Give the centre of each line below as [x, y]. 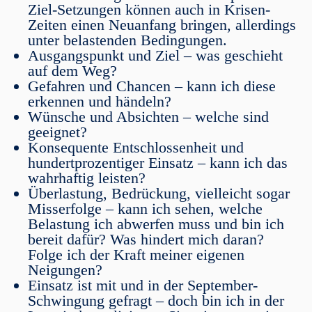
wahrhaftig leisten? [87, 178]
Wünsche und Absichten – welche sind [148, 117]
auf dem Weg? [72, 71]
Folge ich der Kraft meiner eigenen [136, 255]
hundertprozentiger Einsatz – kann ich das [158, 163]
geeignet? [57, 132]
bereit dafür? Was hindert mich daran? [146, 239]
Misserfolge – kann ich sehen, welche [145, 209]
